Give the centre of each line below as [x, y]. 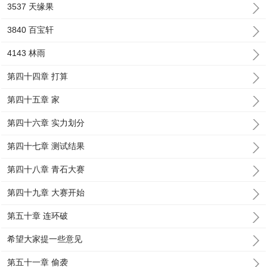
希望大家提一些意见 [45, 239]
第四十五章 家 [34, 100]
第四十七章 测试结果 [46, 146]
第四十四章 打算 [38, 76]
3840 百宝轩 [31, 30]
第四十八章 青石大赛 [46, 169]
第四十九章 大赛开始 [46, 193]
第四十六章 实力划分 [46, 123]
